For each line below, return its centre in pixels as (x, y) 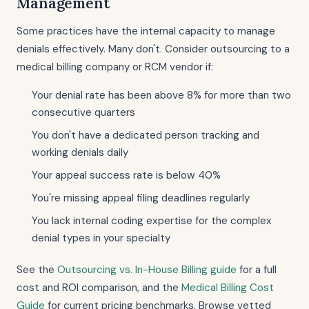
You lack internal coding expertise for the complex (152, 221)
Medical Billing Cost (228, 288)
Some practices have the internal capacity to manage (146, 31)
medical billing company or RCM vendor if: (115, 67)
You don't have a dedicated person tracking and (146, 135)
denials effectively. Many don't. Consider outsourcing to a (153, 49)
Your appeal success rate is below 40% (126, 175)
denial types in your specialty (101, 238)
